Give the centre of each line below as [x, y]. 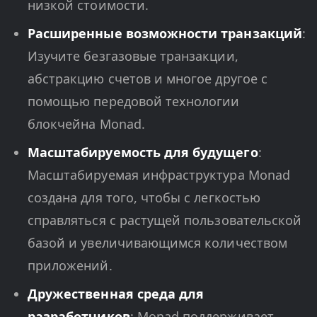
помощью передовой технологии [134, 102]
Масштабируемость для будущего [143, 152]
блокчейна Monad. [86, 124]
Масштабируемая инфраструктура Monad [159, 175]
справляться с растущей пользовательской [165, 220]
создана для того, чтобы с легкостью [144, 198]
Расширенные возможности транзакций [165, 34]
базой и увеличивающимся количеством [157, 243]
